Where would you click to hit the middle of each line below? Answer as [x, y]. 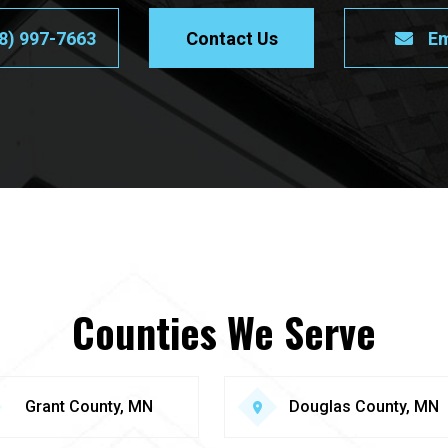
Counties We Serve [224, 332]
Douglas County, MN [364, 406]
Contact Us [231, 38]
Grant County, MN [89, 406]
